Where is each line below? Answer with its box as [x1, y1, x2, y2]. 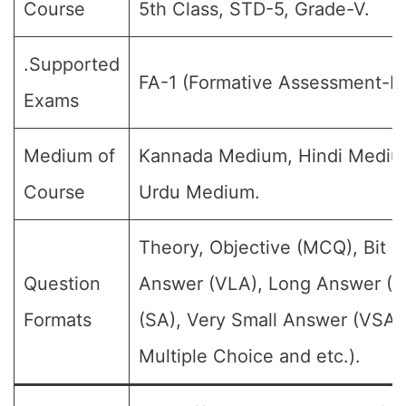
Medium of [24, 145, 115, 167]
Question [24, 273, 101, 295]
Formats [24, 309, 92, 331]
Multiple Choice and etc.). [139, 345, 361, 367]
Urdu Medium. [139, 181, 260, 203]
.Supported [24, 53, 120, 75]
